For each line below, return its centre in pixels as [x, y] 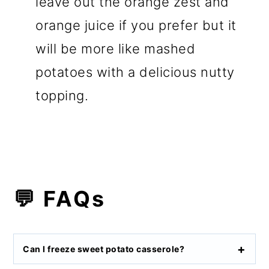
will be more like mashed [116, 49]
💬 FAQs [60, 199]
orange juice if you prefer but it [136, 26]
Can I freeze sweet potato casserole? [104, 249]
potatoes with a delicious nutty [135, 72]
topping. [62, 96]
